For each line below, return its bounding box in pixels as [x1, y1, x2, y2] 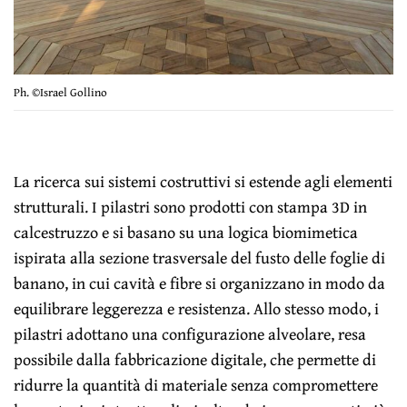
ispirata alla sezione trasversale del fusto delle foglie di [14, 244, 386, 270]
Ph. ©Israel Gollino [14, 83, 107, 101]
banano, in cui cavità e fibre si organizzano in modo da [14, 270, 386, 295]
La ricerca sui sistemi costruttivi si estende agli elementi [14, 168, 393, 194]
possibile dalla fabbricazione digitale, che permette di [14, 346, 377, 372]
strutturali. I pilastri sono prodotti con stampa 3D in [14, 194, 368, 219]
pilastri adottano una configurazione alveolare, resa [14, 321, 367, 346]
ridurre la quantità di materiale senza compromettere [14, 372, 379, 397]
